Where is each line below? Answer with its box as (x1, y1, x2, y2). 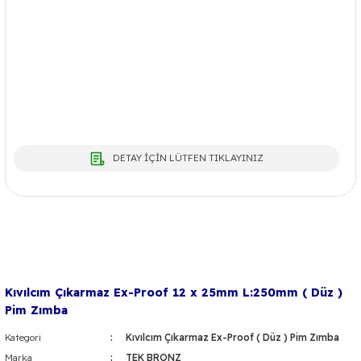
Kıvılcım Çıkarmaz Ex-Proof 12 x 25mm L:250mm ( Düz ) (5, 284, 342, 300)
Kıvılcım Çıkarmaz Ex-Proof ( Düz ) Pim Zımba (125, 330, 339, 343)
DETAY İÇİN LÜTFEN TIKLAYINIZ (113, 151, 263, 164)
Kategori (5, 330, 41, 343)
